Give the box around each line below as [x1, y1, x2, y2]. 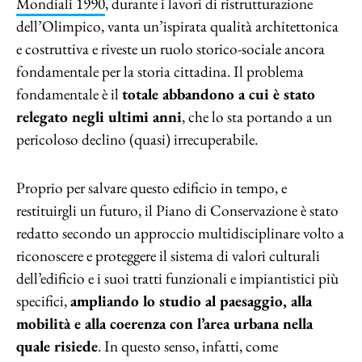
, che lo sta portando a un [182, 107, 332, 127]
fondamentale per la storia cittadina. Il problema [16, 61, 304, 82]
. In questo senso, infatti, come [98, 336, 278, 356]
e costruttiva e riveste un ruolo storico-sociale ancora [16, 39, 325, 59]
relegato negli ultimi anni [16, 107, 182, 127]
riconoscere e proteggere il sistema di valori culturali [16, 246, 320, 266]
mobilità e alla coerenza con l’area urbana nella [16, 314, 313, 334]
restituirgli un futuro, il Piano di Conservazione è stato [16, 200, 339, 221]
